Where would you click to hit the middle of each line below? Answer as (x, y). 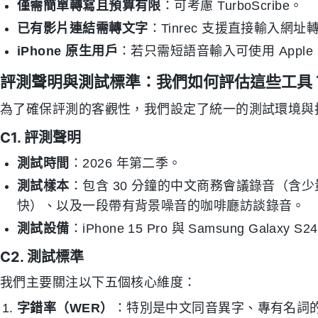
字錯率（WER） (65, 308)
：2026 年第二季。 (125, 163)
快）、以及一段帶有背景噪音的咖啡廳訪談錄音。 (161, 206)
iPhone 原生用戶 (67, 51)
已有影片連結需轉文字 (83, 28)
